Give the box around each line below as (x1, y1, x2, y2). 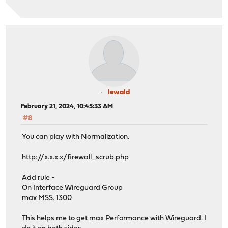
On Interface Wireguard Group (22, 184, 123, 192)
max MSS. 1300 (22, 194, 72, 202)
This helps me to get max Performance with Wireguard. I (22, 214, 207, 222)
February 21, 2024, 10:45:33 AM (21, 103, 113, 110)
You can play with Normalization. (22, 133, 130, 141)
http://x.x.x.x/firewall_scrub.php (22, 153, 129, 161)
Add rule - (22, 174, 55, 182)
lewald (107, 89, 130, 97)
